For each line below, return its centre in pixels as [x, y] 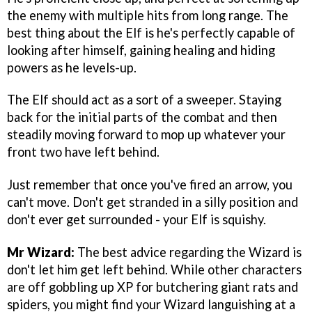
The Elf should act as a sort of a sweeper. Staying [144, 100]
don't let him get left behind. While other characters [154, 270]
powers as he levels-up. [72, 67]
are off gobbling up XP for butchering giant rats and [153, 287]
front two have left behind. [83, 152]
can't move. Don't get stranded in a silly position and [153, 202]
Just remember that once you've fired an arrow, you [150, 185]
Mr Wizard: [41, 252]
